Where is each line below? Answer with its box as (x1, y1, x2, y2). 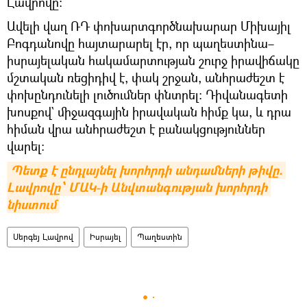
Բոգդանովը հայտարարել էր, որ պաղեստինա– (7, 35, 274, 51)
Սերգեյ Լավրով (13, 231, 73, 243)
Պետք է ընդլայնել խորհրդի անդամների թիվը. (10, 162, 282, 179)
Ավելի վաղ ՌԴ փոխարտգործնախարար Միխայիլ (7, 18, 291, 34)
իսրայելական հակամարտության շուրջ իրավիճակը (7, 52, 299, 69)
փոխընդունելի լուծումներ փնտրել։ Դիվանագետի (7, 86, 288, 103)
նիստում (7, 196, 56, 213)
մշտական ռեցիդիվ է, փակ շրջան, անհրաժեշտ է (7, 69, 284, 86)
